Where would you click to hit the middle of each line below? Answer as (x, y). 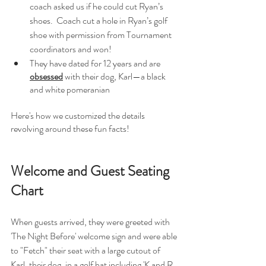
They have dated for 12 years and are (96, 63)
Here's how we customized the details (79, 115)
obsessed (46, 76)
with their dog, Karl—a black (115, 76)
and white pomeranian (70, 89)
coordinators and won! (72, 49)
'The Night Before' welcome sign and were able (95, 236)
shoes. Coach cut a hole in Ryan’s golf (99, 20)
